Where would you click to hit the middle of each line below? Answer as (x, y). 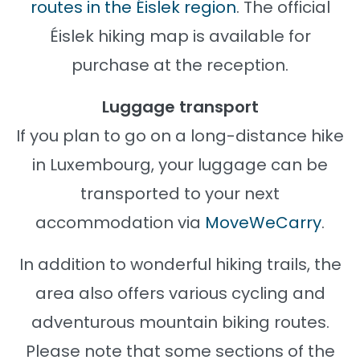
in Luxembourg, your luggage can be (180, 164)
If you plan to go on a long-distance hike (180, 135)
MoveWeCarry (263, 222)
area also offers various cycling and (180, 293)
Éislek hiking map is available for (180, 36)
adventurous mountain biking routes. (180, 322)
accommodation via (120, 222)
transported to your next (180, 193)
